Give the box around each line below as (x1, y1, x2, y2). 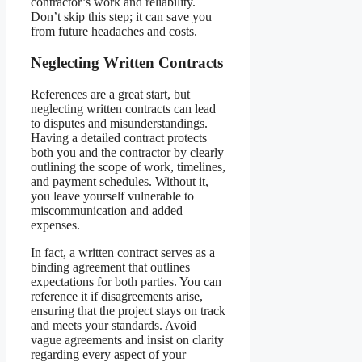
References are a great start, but (31, 86, 190, 101)
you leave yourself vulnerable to (31, 188, 194, 203)
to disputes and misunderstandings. (31, 116, 208, 130)
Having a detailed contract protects (31, 130, 207, 145)
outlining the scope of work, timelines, (31, 159, 225, 174)
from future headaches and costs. (31, 24, 197, 39)
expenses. (31, 217, 80, 232)
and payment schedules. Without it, (31, 174, 208, 188)
